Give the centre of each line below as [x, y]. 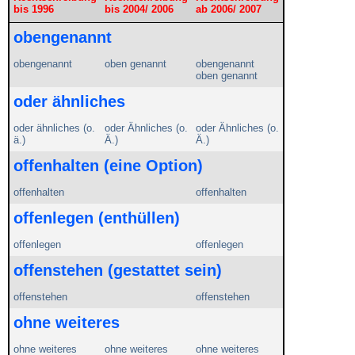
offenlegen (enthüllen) [97, 218]
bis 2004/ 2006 [139, 10]
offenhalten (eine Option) [108, 166]
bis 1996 [34, 10]
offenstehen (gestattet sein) [118, 271]
